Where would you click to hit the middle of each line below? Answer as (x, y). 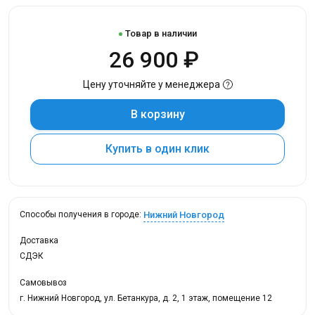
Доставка (39, 240)
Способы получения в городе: (82, 215)
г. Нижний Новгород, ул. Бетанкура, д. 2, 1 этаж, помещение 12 (146, 298)
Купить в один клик (182, 149)
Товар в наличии (161, 33)
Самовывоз (43, 283)
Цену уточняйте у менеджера (151, 84)
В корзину (157, 114)
